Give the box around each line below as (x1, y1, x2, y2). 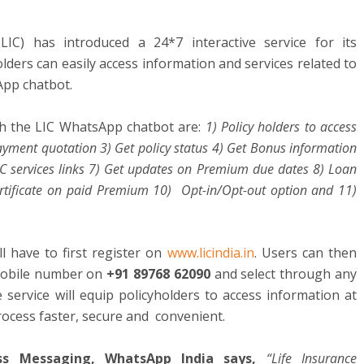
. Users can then (253, 244, 357, 262)
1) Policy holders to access (205, 117, 357, 136)
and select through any (214, 265, 357, 284)
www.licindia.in (167, 244, 254, 262)
